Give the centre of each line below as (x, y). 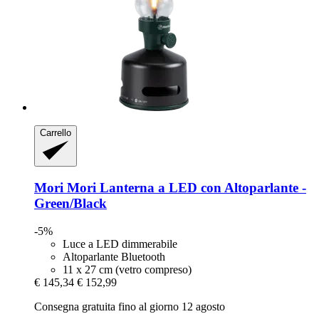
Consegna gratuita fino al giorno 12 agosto (130, 306)
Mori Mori (65, 187)
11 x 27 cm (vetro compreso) (127, 269)
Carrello (56, 132)
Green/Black (70, 203)
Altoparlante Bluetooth (114, 256)
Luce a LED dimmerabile (120, 244)
